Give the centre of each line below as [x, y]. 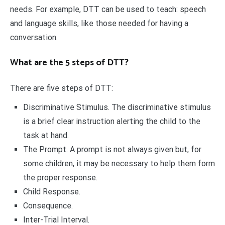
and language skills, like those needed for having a [99, 24]
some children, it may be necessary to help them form [119, 164]
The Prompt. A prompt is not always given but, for [112, 150]
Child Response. [51, 192]
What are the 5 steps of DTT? [69, 63]
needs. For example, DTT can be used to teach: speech [108, 10]
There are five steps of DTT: [62, 88]
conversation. [34, 38]
